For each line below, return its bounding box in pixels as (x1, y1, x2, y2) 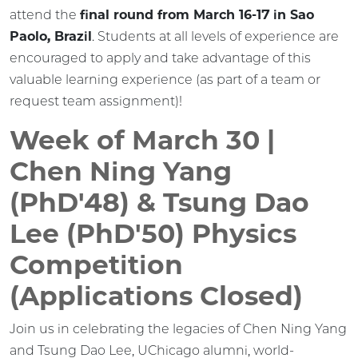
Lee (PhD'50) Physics (10, 217, 296, 249)
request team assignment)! (10, 93, 182, 109)
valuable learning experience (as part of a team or (10, 71, 320, 87)
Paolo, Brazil (10, 28, 92, 44)
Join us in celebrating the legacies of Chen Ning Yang (10, 320, 347, 336)
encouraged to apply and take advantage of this (10, 50, 311, 66)
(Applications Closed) (10, 279, 303, 312)
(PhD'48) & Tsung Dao (10, 185, 309, 218)
